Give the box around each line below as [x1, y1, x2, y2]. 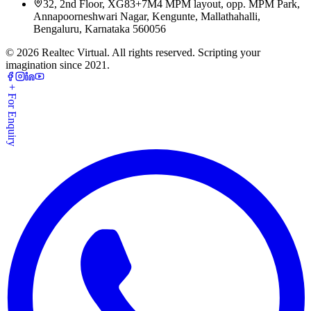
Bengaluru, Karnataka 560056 [33, 22, 166, 35]
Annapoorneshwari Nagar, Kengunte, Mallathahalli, [33, 10, 260, 22]
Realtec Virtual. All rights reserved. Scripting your [39, 46, 260, 58]
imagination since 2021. [6, 58, 110, 71]
